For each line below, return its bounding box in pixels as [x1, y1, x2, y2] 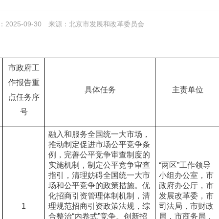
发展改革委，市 [158, 192, 214, 200]
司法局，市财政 [158, 202, 214, 210]
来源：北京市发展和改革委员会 [48, 20, 144, 28]
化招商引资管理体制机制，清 [48, 192, 150, 200]
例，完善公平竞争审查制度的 [48, 151, 150, 159]
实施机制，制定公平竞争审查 [48, 161, 150, 169]
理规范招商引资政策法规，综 [48, 202, 150, 210]
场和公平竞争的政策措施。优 [48, 181, 150, 190]
